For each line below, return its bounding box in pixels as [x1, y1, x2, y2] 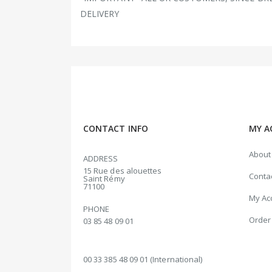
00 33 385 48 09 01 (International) [83, 253, 203, 265]
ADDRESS [83, 152, 118, 164]
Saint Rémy [83, 172, 125, 184]
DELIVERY [80, 7, 120, 19]
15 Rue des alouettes [83, 165, 162, 176]
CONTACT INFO [83, 122, 148, 134]
